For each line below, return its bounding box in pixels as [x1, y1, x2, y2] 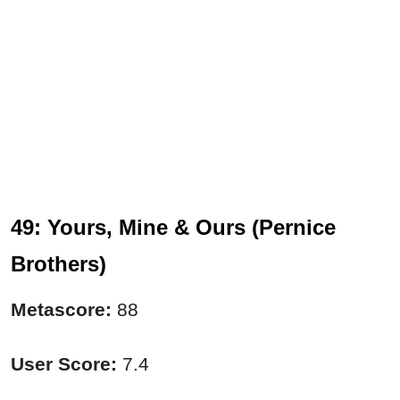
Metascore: [11, 298, 112, 320]
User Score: [11, 353, 117, 374]
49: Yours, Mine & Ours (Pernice [11, 214, 336, 239]
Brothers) [11, 251, 106, 276]
